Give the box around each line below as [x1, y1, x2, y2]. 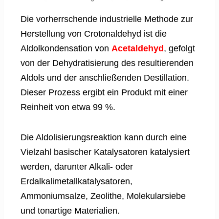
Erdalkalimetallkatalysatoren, [21, 176, 132, 187]
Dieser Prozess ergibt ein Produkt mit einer [21, 88, 188, 98]
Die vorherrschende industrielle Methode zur [21, 14, 193, 24]
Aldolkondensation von [21, 44, 111, 54]
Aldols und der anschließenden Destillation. [21, 73, 189, 83]
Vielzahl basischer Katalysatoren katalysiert [21, 147, 190, 157]
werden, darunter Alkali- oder [21, 162, 133, 172]
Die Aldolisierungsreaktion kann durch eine [21, 132, 187, 143]
